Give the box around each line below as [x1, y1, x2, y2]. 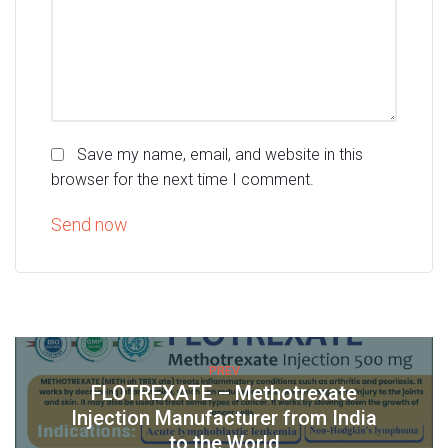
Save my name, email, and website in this [77, 145, 364, 165]
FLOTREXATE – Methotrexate [91, 381, 357, 406]
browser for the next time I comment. [51, 169, 314, 189]
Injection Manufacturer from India [71, 406, 377, 431]
